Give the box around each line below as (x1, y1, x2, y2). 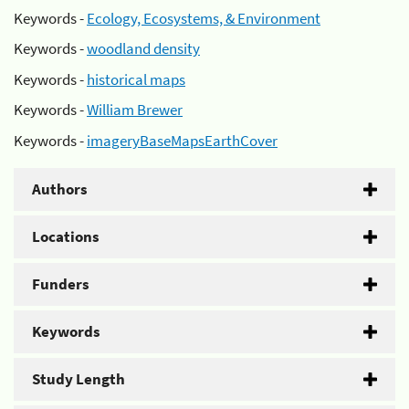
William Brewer (87, 100, 183, 120)
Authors (32, 178, 88, 199)
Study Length (32, 368, 125, 389)
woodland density (87, 38, 200, 58)
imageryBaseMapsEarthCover (87, 130, 278, 151)
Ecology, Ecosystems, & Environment (87, 7, 320, 28)
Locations (32, 225, 100, 246)
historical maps (87, 68, 185, 89)
